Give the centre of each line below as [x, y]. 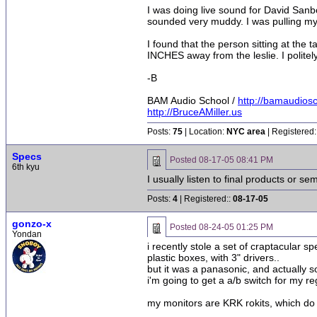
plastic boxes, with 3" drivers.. [213, 258]
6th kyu [26, 167]
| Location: [204, 132]
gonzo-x [32, 224]
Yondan [27, 234]
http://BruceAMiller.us [195, 112]
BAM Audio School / [192, 100]
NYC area [246, 132]
